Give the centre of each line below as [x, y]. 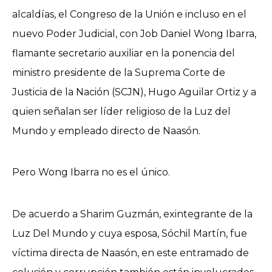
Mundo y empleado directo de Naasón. [106, 131]
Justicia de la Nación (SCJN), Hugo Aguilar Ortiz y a [134, 92]
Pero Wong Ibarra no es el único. [91, 172]
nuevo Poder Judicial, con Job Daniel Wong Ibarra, [134, 33]
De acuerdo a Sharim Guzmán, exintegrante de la [132, 214]
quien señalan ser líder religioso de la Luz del [121, 111]
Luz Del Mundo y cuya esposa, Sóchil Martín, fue [130, 234]
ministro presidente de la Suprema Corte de [119, 72]
